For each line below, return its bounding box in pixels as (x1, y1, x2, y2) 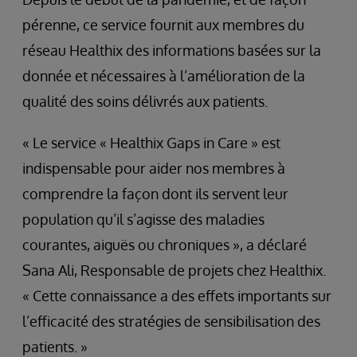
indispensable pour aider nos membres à (22, 159, 285, 177)
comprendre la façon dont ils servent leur (22, 185, 288, 202)
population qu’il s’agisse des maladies (22, 210, 265, 228)
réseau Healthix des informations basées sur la (22, 41, 321, 59)
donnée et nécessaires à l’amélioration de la (22, 67, 305, 84)
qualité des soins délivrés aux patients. (22, 92, 268, 110)
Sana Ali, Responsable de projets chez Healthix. (22, 261, 326, 279)
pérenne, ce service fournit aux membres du (22, 16, 304, 33)
